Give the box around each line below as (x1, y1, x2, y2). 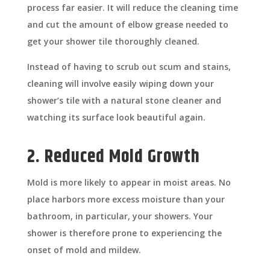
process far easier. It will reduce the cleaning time (27, 2, 238, 14)
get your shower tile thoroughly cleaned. (27, 36, 199, 48)
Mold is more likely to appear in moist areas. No (27, 177, 231, 189)
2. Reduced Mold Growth (27, 143, 200, 171)
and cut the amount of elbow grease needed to (27, 19, 228, 31)
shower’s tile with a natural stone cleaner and (27, 95, 221, 107)
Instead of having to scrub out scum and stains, (27, 61, 231, 73)
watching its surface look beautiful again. (27, 111, 206, 124)
